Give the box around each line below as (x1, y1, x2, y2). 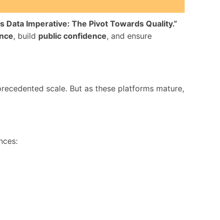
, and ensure (107, 31, 152, 41)
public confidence (38, 31, 107, 41)
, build (13, 31, 38, 41)
